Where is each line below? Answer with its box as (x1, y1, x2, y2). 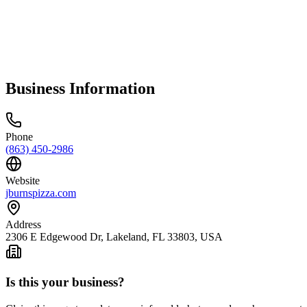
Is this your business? (5, 275, 125, 290)
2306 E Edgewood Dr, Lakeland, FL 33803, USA (5, 230, 223, 243)
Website (5, 174, 40, 186)
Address (5, 218, 41, 230)
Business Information (5, 79, 155, 97)
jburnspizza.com (5, 186, 76, 199)
